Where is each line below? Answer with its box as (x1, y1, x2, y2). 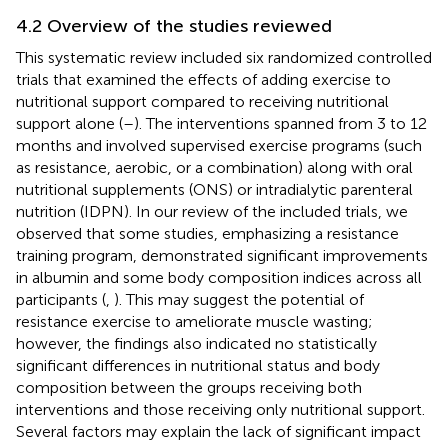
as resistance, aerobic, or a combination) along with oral (16, 157, 413, 177)
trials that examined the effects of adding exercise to (16, 69, 391, 89)
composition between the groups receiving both (16, 377, 362, 397)
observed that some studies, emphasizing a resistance (16, 223, 399, 243)
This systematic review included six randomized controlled (16, 47, 432, 67)
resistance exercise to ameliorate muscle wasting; (16, 311, 373, 331)
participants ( (16, 289, 106, 309)
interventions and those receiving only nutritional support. (16, 399, 425, 419)
